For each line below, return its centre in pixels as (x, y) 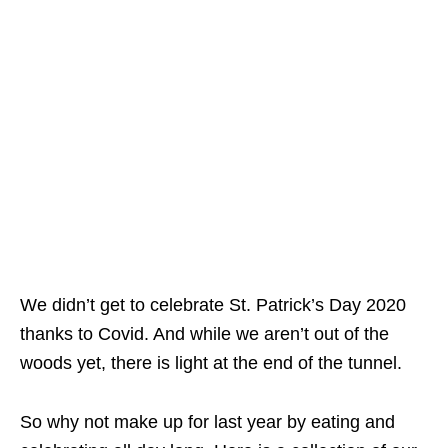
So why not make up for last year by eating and (207, 422)
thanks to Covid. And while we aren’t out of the (204, 334)
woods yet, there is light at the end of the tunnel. (211, 363)
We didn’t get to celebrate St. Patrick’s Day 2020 (213, 305)
